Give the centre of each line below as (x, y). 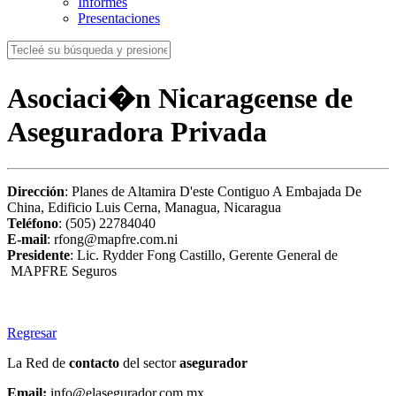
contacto (96, 362)
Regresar (32, 332)
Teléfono (33, 223)
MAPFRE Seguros (62, 270)
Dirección (36, 191)
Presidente (38, 255)
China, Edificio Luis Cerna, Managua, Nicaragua (144, 207)
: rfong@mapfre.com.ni (112, 239)
